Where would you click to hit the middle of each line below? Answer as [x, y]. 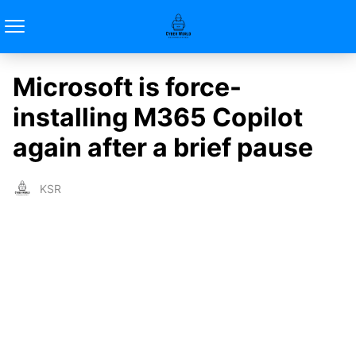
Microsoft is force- [127, 87]
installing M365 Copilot [158, 117]
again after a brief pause [163, 147]
